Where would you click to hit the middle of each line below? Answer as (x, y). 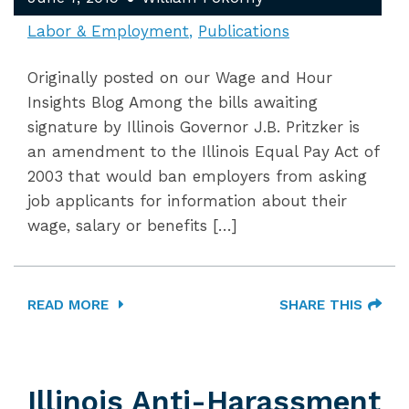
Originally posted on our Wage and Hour (180, 78)
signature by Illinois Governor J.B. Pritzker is (194, 127)
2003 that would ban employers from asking (197, 176)
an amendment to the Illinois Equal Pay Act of (203, 152)
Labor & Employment (108, 31)
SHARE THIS (321, 305)
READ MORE (70, 305)
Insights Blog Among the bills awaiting (173, 102)
